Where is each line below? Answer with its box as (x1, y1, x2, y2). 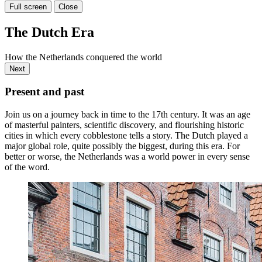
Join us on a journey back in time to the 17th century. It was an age (5, 109, 250, 120)
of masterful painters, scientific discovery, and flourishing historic (5, 120, 244, 130)
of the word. (5, 162, 50, 173)
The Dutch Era (5, 24, 94, 40)
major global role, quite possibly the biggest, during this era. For (5, 141, 240, 151)
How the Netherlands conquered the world (5, 51, 162, 62)
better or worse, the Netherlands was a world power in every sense (5, 151, 250, 162)
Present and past (5, 85, 84, 98)
